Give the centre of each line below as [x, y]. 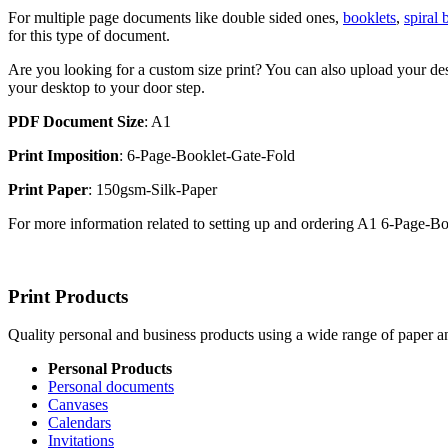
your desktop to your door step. [106, 87]
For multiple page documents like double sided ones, [175, 17]
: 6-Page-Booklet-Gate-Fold [207, 155]
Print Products [68, 296]
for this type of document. [89, 35]
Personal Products [110, 369]
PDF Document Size [76, 121]
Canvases [78, 405]
